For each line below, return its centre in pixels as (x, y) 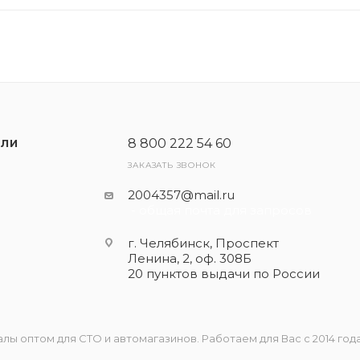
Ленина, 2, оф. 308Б (192, 258)
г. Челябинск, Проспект (204, 243)
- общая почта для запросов (220, 210)
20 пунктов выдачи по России (224, 274)
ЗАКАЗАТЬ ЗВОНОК (172, 165)
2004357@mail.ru (182, 195)
